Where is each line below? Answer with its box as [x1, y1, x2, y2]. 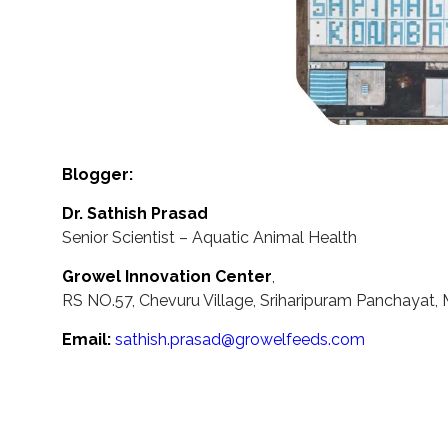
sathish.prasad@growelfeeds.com [115, 330, 365, 350]
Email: [62, 330, 111, 350]
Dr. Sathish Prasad [62, 204, 208, 224]
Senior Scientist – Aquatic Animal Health [62, 228, 357, 248]
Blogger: [62, 165, 133, 185]
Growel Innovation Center [62, 267, 272, 287]
